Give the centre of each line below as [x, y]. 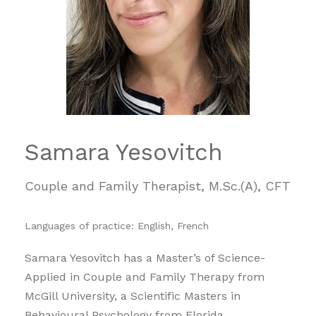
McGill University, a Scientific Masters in [133, 296]
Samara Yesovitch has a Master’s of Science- [145, 257]
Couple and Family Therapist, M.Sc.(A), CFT [158, 186]
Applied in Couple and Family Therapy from [145, 276]
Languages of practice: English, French [117, 225]
